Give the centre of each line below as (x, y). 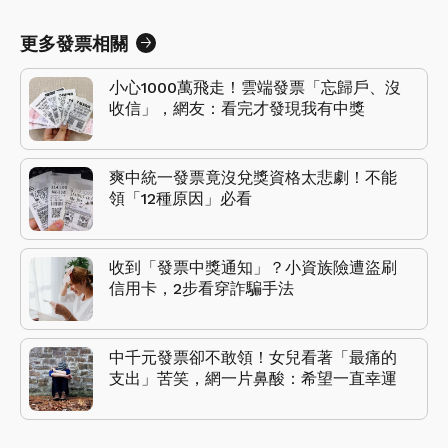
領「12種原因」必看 (180, 198)
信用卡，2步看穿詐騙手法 (201, 288)
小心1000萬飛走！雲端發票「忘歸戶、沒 (255, 87)
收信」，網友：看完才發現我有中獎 (237, 108)
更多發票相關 (74, 43)
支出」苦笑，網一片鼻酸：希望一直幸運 (253, 378)
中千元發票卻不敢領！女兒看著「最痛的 (253, 357)
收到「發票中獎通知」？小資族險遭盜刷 (253, 267)
